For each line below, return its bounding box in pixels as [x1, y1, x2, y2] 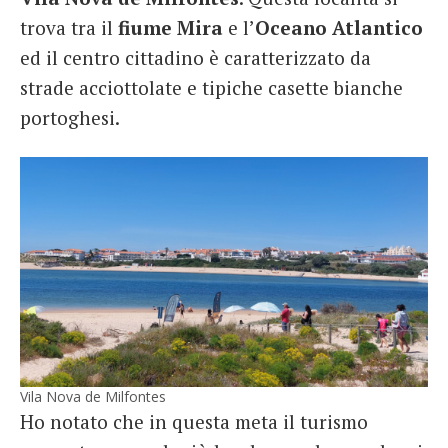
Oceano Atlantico [255, 15, 423, 41]
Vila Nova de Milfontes [20, 386, 166, 406]
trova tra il [20, 15, 118, 41]
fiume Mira [118, 15, 223, 41]
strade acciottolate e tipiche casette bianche [20, 75, 403, 101]
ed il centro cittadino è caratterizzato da [20, 45, 371, 71]
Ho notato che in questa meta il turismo [20, 408, 368, 434]
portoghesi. [20, 105, 120, 131]
